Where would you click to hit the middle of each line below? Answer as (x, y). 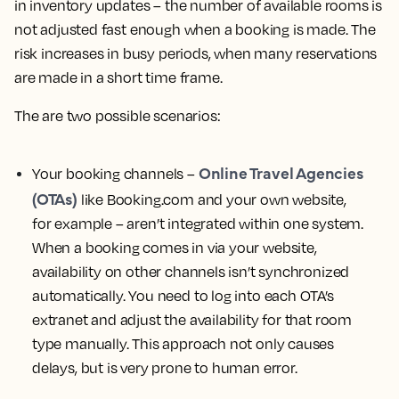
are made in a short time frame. (118, 77)
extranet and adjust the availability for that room (192, 320)
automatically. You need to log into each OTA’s (183, 296)
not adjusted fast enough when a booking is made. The (195, 29)
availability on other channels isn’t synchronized (191, 272)
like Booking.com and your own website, (212, 199)
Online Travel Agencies (281, 172)
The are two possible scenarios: (118, 116)
